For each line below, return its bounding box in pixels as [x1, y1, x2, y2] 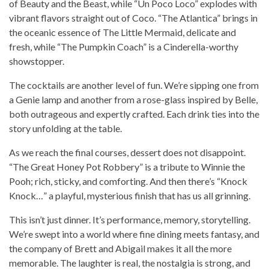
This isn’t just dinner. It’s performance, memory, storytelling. [9, 214, 250, 226]
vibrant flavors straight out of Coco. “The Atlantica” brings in [9, 12, 258, 24]
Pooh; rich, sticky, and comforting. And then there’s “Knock [9, 175, 247, 187]
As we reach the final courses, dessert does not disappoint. [9, 147, 246, 159]
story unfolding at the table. [9, 122, 122, 134]
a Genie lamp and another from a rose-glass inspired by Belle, [9, 94, 258, 106]
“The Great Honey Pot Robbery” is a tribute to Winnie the [9, 161, 245, 173]
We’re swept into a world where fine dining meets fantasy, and [9, 228, 259, 240]
